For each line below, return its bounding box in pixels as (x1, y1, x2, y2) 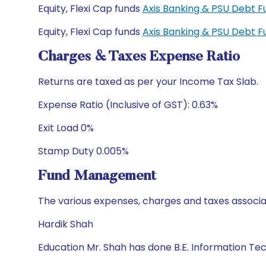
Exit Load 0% (38, 121, 94, 135)
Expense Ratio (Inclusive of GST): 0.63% (38, 98, 218, 112)
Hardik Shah (38, 217, 93, 231)
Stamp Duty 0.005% (38, 144, 129, 158)
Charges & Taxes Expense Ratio (38, 50, 240, 64)
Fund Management (38, 169, 156, 183)
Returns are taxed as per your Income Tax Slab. (38, 75, 258, 88)
